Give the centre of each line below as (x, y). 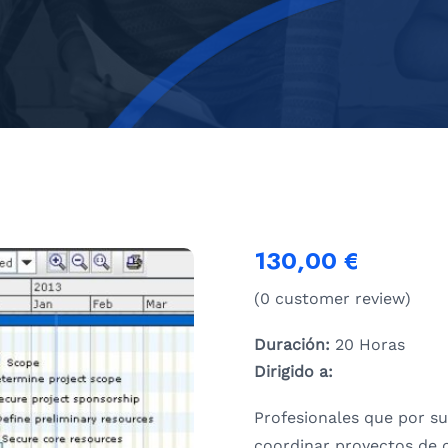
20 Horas (367, 345)
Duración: (292, 345)
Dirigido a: (293, 372)
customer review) (340, 299)
